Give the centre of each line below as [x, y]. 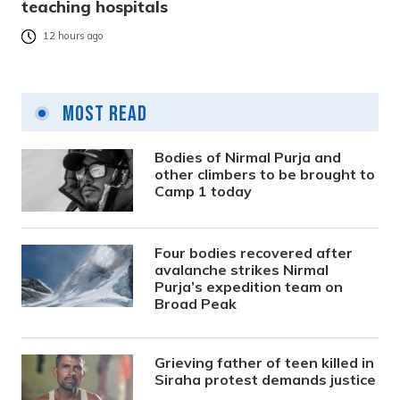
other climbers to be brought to [265, 174]
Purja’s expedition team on [249, 286]
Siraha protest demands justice [266, 379]
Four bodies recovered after [254, 252]
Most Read [103, 113]
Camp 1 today [204, 191]
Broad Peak [196, 303]
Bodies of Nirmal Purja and [248, 157]
